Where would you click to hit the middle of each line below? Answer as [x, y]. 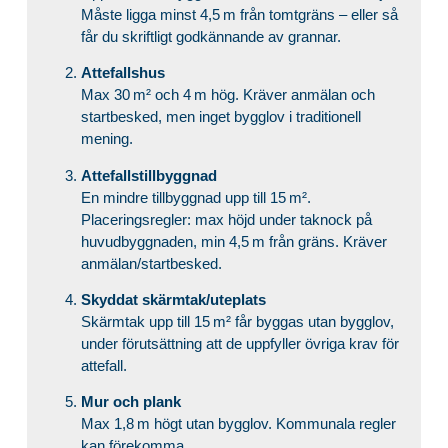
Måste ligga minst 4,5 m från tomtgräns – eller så [239, 14]
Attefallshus [122, 73]
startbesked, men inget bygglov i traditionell [220, 117]
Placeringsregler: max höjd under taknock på [226, 219]
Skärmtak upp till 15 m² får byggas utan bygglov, [237, 321]
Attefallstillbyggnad [148, 175]
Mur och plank [130, 402]
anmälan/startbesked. [151, 263]
